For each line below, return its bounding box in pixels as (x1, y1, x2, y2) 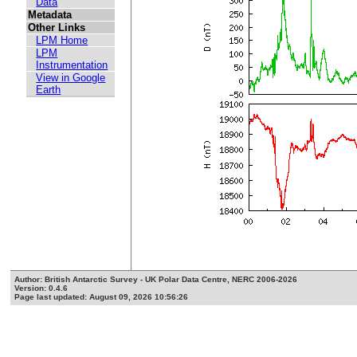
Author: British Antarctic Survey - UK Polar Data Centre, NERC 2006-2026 (14, 275, 298, 284)
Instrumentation (36, 59, 108, 72)
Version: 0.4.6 (14, 284, 69, 293)
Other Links (28, 22, 86, 34)
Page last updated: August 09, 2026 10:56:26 (14, 292, 189, 302)
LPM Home (36, 34, 88, 47)
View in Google (36, 72, 106, 84)
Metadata (28, 9, 73, 22)
